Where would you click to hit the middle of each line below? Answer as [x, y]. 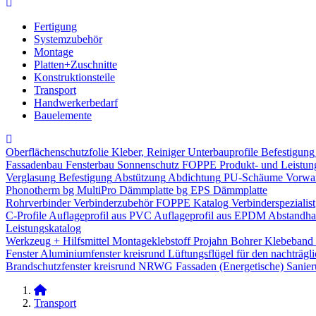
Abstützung [140, 177]
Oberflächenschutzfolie [57, 152]
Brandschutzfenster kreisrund [71, 266]
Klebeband [289, 241]
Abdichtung [194, 177]
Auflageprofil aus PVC [100, 215]
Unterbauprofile [223, 152]
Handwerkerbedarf [76, 103]
